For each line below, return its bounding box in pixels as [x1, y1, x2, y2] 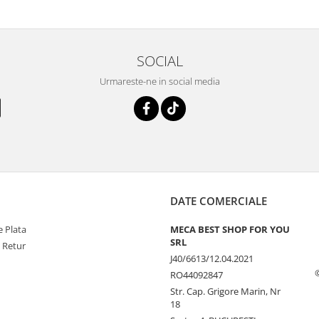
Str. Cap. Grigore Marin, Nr [170, 284, 281, 298]
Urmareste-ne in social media [99, 74, 220, 88]
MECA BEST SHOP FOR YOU [170, 222, 290, 236]
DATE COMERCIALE [170, 193, 267, 208]
